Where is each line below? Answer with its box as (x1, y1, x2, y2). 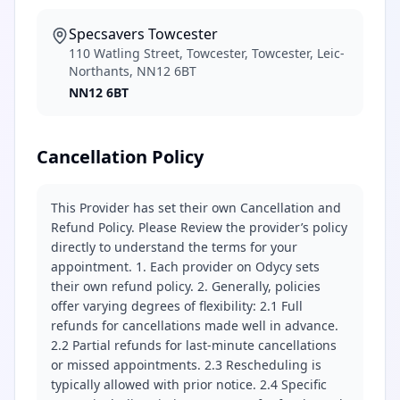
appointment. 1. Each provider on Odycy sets (51, 258, 320, 275)
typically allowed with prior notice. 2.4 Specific (51, 376, 327, 393)
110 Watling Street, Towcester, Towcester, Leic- (69, 45, 345, 62)
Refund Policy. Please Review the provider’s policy (51, 219, 347, 236)
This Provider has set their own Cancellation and (51, 199, 341, 216)
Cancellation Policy (37, 145, 204, 169)
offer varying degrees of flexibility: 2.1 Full (51, 297, 303, 314)
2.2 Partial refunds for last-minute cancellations (51, 337, 337, 354)
